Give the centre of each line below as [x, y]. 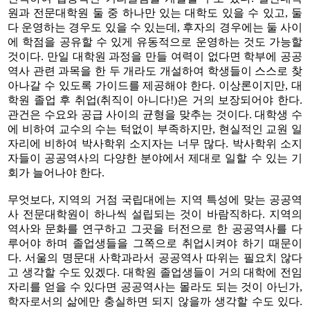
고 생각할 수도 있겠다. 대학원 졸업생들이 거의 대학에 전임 [155, 272]
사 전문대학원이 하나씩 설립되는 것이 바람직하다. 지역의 [155, 214]
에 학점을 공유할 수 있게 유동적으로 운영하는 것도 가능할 [155, 42]
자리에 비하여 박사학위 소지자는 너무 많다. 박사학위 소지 [155, 143]
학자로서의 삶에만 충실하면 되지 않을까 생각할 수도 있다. [155, 301]
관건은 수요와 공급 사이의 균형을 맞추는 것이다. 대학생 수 [155, 114]
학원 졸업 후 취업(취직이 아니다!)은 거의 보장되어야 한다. [155, 100]
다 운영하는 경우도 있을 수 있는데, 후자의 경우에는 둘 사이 [155, 27]
